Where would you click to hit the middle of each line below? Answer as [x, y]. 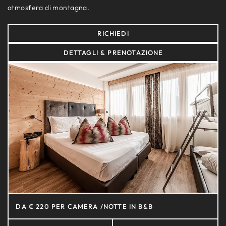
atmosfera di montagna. [49, 7]
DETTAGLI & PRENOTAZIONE [113, 53]
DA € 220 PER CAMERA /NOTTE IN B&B [84, 206]
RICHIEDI [113, 34]
